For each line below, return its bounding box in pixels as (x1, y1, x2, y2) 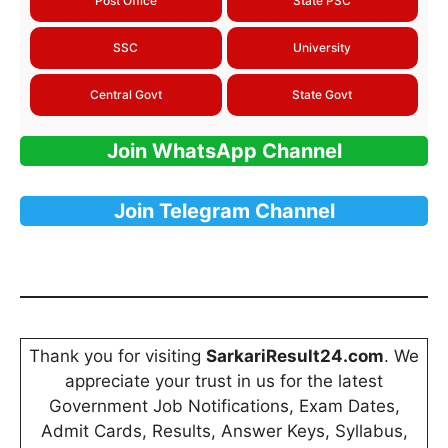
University (293, 39, 352, 55)
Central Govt (89, 86, 162, 102)
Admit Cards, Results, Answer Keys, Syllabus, (40, 420, 408, 441)
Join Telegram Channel (113, 198, 335, 223)
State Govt (292, 86, 353, 102)
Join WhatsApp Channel (106, 138, 342, 163)
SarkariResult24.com (206, 345, 384, 366)
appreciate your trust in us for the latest (65, 370, 383, 391)
